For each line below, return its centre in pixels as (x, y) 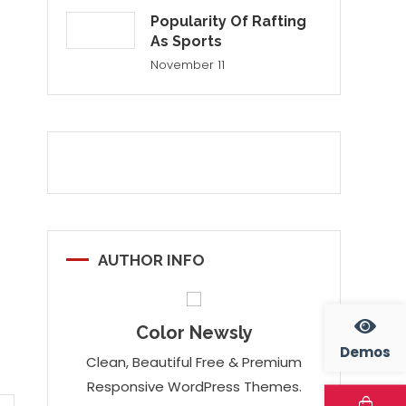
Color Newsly (194, 333)
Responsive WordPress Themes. (194, 387)
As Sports (187, 41)
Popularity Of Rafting (229, 21)
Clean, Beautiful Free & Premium (194, 362)
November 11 (188, 65)
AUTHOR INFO (151, 260)
